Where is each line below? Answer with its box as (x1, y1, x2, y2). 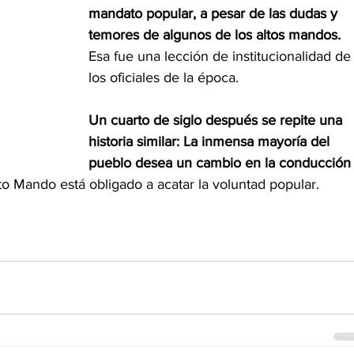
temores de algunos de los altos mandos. (88, 27, 345, 43)
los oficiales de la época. (88, 70, 239, 86)
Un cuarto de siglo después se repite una (88, 112, 346, 129)
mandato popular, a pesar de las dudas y (88, 6, 341, 22)
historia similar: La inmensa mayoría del (88, 134, 333, 150)
